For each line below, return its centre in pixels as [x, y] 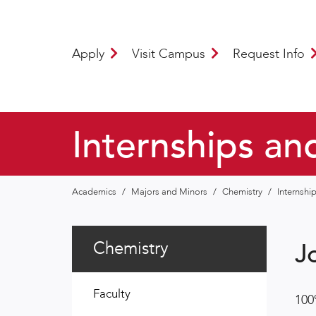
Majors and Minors [170, 192]
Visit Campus [170, 54]
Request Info [271, 54]
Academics [95, 192]
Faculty [112, 293]
